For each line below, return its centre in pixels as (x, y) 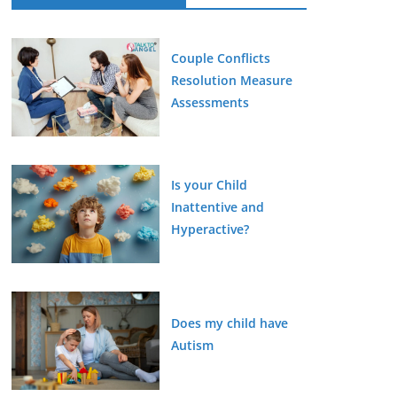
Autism (192, 345)
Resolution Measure (231, 80)
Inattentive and (217, 207)
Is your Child (209, 185)
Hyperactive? (210, 230)
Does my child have (229, 323)
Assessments (210, 102)
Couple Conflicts (220, 58)
